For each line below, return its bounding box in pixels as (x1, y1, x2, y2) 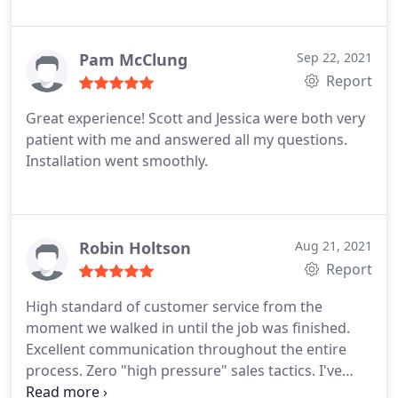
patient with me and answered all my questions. (26, 130, 347, 149)
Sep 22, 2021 (297, 49, 372, 66)
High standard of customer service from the (26, 297, 322, 316)
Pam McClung (79, 49, 187, 70)
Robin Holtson (79, 237, 191, 259)
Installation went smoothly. (26, 151, 208, 171)
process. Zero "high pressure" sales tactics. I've (26, 361, 342, 380)
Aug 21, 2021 (295, 237, 372, 254)
